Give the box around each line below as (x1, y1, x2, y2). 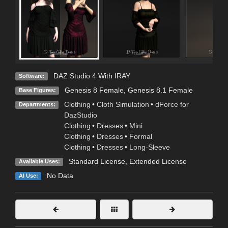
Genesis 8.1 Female (127, 86, 193, 95)
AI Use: (18, 173, 38, 179)
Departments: (18, 101, 55, 108)
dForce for (155, 100, 189, 109)
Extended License (129, 157, 187, 166)
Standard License (68, 157, 125, 166)
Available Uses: (18, 158, 60, 165)
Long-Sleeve (129, 143, 170, 152)
